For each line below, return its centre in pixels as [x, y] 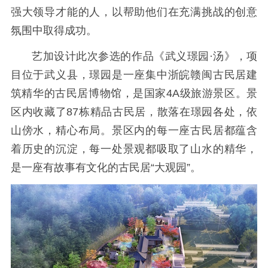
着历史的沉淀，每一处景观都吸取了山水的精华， [134, 149]
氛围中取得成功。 [54, 31]
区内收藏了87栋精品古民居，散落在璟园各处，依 [134, 112]
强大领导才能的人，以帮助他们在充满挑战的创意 [134, 12]
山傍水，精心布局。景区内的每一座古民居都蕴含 [134, 130]
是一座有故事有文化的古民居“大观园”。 [106, 167]
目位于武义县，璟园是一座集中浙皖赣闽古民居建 [134, 74]
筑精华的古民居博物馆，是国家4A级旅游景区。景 [134, 93]
